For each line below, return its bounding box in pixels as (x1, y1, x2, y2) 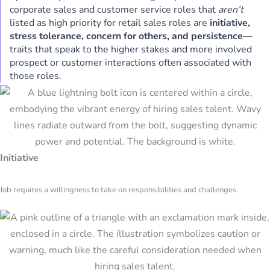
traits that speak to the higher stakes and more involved (10, 42, 252, 56)
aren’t (218, 2, 243, 16)
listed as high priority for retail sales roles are (10, 16, 210, 30)
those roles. (10, 69, 61, 83)
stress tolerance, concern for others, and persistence (10, 29, 243, 43)
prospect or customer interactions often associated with (10, 55, 251, 69)
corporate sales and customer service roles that (10, 2, 218, 16)
